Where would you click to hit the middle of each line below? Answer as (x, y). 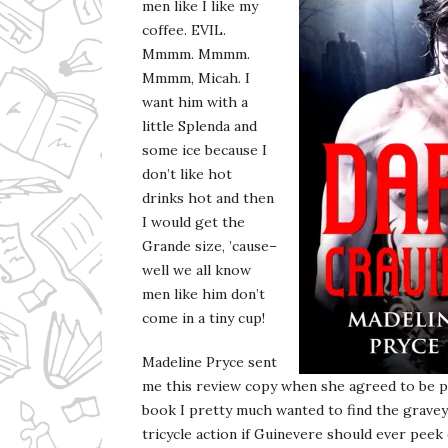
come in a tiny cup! (203, 318)
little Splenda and (199, 126)
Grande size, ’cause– (209, 246)
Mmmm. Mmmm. (196, 54)
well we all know (196, 270)
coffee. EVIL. (184, 30)
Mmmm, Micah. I (196, 78)
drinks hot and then (208, 198)
